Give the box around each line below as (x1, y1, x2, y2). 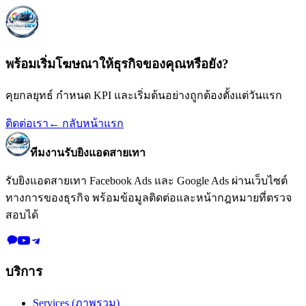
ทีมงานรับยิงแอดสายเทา (30, 146, 145, 158)
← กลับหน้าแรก (48, 117, 124, 129)
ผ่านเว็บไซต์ (229, 174, 288, 186)
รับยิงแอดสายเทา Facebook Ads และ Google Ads (5, 174, 229, 186)
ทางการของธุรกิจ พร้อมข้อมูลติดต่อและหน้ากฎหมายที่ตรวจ (5, 191, 292, 204)
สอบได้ (5, 208, 38, 221)
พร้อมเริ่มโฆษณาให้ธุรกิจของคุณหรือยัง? (5, 57, 229, 71)
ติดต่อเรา (5, 117, 48, 129)
